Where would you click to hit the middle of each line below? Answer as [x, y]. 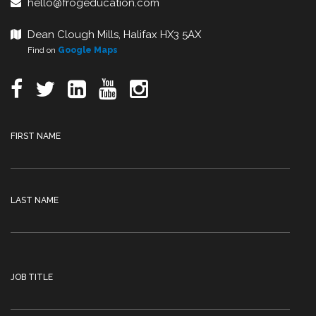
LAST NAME [35, 200]
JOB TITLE [32, 277]
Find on [34, 50]
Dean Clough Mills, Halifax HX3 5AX [114, 35]
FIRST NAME [36, 136]
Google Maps [88, 50]
